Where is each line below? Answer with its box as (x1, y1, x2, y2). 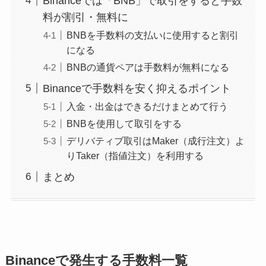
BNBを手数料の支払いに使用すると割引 (66, 29, 239, 40)
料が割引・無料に (42, 11, 128, 23)
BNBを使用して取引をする (66, 118, 182, 129)
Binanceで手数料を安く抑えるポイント (42, 82, 231, 94)
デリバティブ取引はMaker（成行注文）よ (66, 135, 245, 146)
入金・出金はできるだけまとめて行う (66, 100, 228, 112)
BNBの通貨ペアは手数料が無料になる (66, 61, 229, 72)
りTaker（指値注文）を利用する (66, 150, 204, 161)
